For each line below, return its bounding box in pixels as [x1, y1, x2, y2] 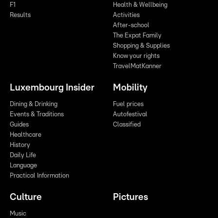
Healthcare [10, 131, 41, 138]
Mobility [113, 83, 147, 92]
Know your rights [113, 53, 160, 59]
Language [10, 162, 37, 169]
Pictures [113, 192, 148, 202]
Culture [10, 192, 42, 202]
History [10, 142, 30, 148]
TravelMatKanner [113, 63, 162, 70]
